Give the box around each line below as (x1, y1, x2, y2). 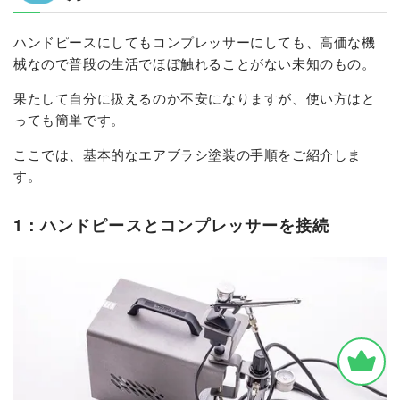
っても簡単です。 (13, 110, 125, 129)
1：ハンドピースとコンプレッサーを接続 (13, 213, 330, 237)
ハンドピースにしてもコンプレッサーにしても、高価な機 (13, 32, 376, 52)
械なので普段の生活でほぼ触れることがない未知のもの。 (13, 54, 376, 73)
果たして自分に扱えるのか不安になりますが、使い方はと (13, 88, 376, 108)
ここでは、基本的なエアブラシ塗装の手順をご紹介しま (13, 145, 362, 164)
